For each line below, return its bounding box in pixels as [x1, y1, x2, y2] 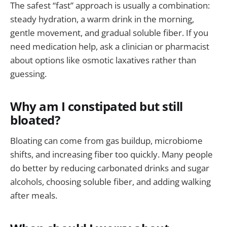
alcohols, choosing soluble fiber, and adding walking [10, 176, 211, 188]
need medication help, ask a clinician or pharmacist [10, 40, 209, 52]
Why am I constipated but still [10, 98, 183, 115]
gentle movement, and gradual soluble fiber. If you [10, 26, 208, 39]
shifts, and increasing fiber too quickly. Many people [10, 148, 213, 161]
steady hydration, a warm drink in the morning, [10, 13, 194, 25]
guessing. [10, 67, 47, 80]
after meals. [10, 190, 57, 202]
